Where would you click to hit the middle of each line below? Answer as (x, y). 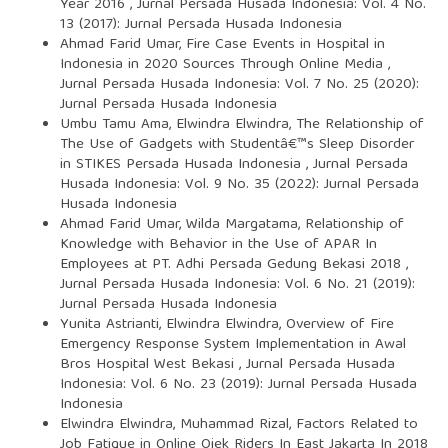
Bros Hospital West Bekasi (149, 364)
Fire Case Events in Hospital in (285, 44)
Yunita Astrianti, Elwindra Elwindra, (172, 324)
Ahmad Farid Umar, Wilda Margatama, (182, 224)
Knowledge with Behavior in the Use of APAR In (218, 244)
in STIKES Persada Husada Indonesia (182, 164)
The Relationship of (359, 124)
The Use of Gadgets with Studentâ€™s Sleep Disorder (236, 144)
